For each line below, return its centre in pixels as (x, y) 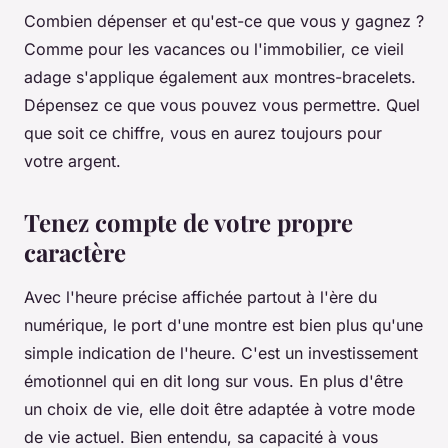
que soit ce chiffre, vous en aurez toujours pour (203, 133)
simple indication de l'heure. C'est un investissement (221, 353)
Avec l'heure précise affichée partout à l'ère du (200, 297)
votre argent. (72, 161)
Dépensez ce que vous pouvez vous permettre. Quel (222, 105)
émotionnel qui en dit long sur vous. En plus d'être (213, 381)
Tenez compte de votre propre (188, 222)
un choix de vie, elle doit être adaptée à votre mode (219, 409)
